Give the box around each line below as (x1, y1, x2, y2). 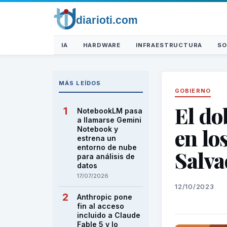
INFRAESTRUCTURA (136, 42, 203, 49)
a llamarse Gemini (77, 116, 141, 124)
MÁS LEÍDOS (59, 80, 101, 87)
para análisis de (77, 152, 135, 161)
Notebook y (77, 125, 118, 133)
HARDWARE (83, 42, 121, 49)
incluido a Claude (77, 211, 140, 219)
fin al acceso (77, 202, 124, 210)
